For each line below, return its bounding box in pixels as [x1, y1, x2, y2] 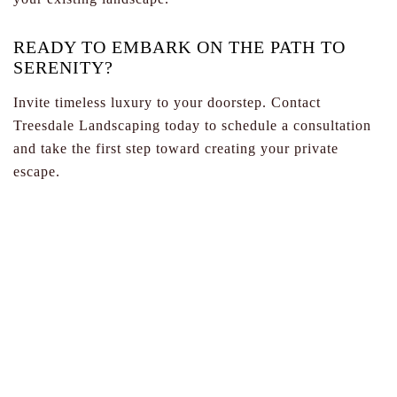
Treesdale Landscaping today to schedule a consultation [13, 118, 371, 133]
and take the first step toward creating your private [13, 141, 339, 156]
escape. [13, 164, 60, 179]
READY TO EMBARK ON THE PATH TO [13, 37, 346, 57]
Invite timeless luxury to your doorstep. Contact [13, 95, 321, 110]
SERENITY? [13, 58, 113, 77]
